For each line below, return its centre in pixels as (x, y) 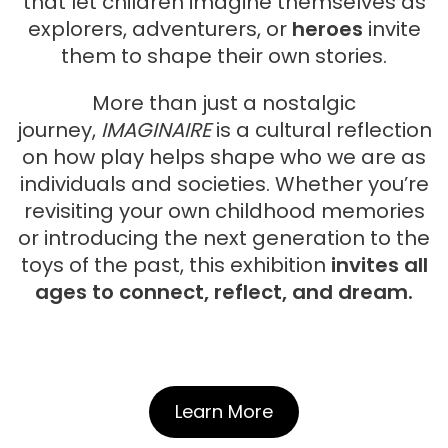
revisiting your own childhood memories (224, 211)
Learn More (224, 412)
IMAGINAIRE (155, 130)
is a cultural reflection (321, 130)
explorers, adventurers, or (159, 29)
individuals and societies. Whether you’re (224, 184)
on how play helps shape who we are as (224, 157)
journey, (58, 130)
